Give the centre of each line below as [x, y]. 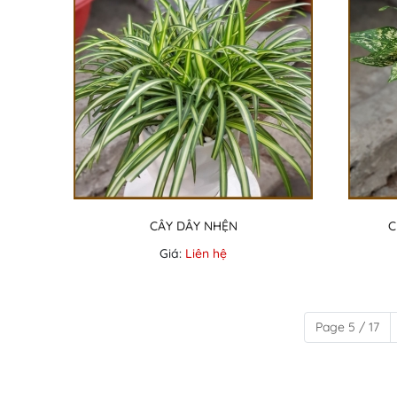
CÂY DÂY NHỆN [193, 226]
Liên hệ [206, 253]
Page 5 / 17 [347, 327]
